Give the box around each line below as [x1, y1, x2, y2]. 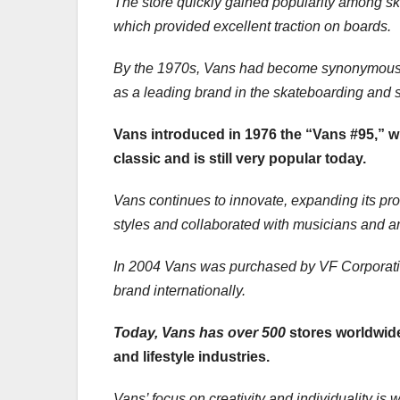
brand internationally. [113, 282, 246, 298]
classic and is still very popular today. [113, 150, 366, 166]
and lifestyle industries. [113, 348, 270, 364]
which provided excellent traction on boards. [113, 18, 391, 34]
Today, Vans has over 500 [113, 324, 286, 340]
